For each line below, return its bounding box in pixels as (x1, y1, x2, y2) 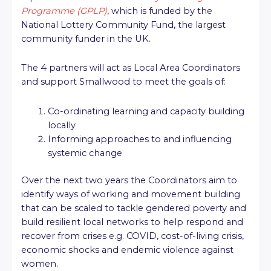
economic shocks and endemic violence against (21, 244, 233, 255)
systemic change (47, 147, 122, 158)
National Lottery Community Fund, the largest (21, 19, 226, 30)
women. (21, 258, 58, 269)
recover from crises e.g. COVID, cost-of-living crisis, (21, 230, 244, 241)
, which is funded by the (107, 5, 212, 16)
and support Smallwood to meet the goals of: (21, 76, 226, 88)
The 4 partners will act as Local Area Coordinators (21, 62, 240, 74)
